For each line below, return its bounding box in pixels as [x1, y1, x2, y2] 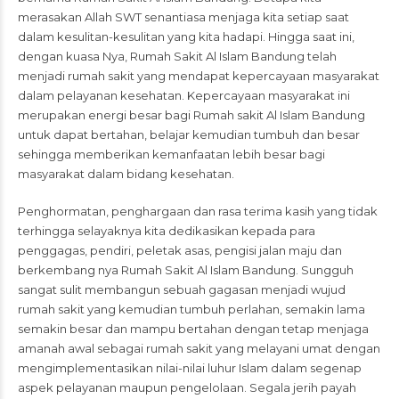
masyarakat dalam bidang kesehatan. [18, 167, 234, 181]
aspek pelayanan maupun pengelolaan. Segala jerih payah [18, 380, 356, 395]
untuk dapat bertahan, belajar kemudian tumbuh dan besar [18, 127, 360, 142]
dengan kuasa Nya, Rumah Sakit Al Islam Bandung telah [18, 49, 337, 63]
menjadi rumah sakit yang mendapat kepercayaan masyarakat [18, 69, 379, 83]
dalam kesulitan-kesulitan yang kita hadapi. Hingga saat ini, [18, 29, 354, 44]
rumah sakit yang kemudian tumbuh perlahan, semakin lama [18, 302, 365, 316]
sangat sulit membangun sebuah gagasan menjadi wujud [18, 282, 346, 297]
